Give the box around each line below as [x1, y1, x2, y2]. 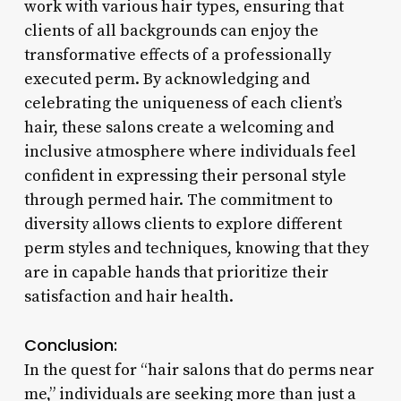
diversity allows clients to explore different [23, 213, 342, 235]
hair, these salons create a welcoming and [23, 116, 334, 138]
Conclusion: [23, 333, 117, 356]
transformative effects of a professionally [23, 44, 331, 65]
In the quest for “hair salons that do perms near [23, 359, 374, 380]
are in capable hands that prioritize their [23, 261, 328, 283]
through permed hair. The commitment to [23, 189, 333, 210]
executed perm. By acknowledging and [23, 68, 310, 90]
